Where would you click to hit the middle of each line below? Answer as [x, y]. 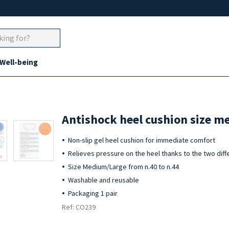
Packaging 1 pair [93, 193]
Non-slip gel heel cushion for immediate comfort [142, 140]
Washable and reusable [104, 180]
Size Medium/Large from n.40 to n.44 [124, 167]
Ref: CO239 [79, 207]
